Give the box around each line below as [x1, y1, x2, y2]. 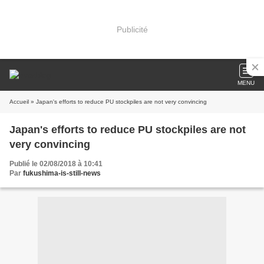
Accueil [9, 98, 29, 105]
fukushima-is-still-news [23, 169, 101, 177]
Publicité [116, 24, 148, 34]
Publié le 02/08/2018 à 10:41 [9, 160, 103, 168]
